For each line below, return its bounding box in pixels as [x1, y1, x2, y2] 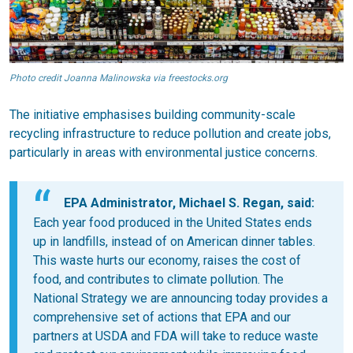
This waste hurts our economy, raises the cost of [33, 253, 301, 269]
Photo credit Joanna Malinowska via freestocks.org [9, 72, 228, 84]
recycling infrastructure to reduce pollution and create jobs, [9, 126, 331, 142]
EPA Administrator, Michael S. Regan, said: [64, 195, 314, 211]
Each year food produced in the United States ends [33, 215, 312, 231]
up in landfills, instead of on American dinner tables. [33, 234, 315, 250]
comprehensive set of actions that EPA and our [33, 310, 291, 325]
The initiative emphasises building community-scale [9, 107, 295, 123]
